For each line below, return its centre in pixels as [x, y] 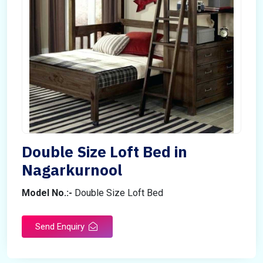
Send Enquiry [61, 227]
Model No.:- [47, 193]
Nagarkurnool [72, 170]
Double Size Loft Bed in [104, 151]
